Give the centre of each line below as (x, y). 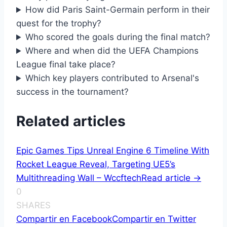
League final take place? (66, 65)
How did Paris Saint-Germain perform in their (118, 10)
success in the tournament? (72, 92)
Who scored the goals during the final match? (118, 37)
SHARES (33, 205)
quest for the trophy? (59, 24)
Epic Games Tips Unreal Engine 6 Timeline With (113, 150)
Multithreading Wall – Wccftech (79, 178)
